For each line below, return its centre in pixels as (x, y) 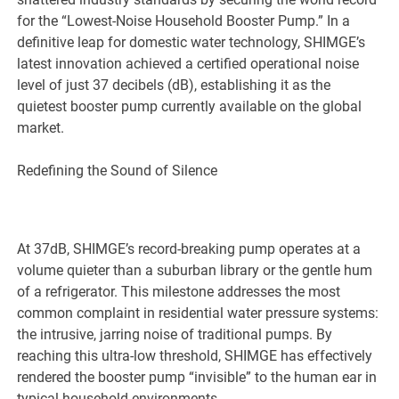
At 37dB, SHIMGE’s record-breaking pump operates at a (189, 249)
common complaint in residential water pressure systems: (198, 313)
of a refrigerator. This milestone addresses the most (179, 292)
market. (41, 128)
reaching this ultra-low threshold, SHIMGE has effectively (195, 356)
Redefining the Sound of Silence (118, 171)
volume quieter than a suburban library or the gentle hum (195, 271)
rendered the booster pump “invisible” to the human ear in (197, 378)
